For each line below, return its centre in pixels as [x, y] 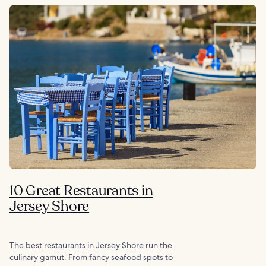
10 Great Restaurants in [81, 191]
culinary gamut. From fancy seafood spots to [91, 257]
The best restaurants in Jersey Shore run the [91, 246]
